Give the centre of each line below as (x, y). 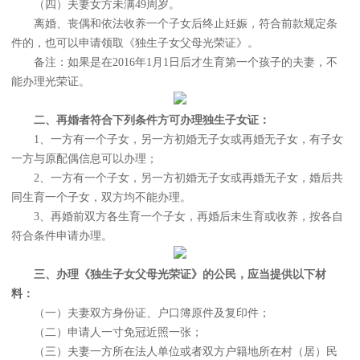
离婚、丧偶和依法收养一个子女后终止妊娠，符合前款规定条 (174, 24)
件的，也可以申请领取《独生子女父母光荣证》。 (135, 43)
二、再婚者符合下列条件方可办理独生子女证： (152, 121)
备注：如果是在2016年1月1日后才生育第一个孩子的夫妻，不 (174, 63)
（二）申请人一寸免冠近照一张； (107, 333)
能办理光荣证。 (51, 82)
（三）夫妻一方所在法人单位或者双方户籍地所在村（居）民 (174, 352)
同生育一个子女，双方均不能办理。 (101, 198)
